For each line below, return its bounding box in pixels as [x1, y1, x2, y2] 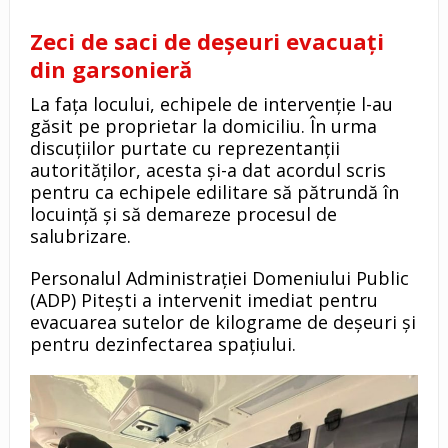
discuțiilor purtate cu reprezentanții [29, 135, 340, 160]
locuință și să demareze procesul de [29, 201, 337, 226]
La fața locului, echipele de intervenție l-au [29, 91, 393, 116]
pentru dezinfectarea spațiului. [29, 331, 296, 356]
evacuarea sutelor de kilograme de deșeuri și [29, 309, 416, 334]
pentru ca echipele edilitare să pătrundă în [29, 179, 399, 204]
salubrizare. [29, 223, 131, 248]
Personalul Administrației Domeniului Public [29, 265, 409, 290]
